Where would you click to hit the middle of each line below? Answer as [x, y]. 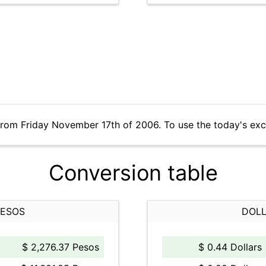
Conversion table [133, 173]
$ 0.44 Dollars [230, 247]
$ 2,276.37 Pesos [61, 247]
